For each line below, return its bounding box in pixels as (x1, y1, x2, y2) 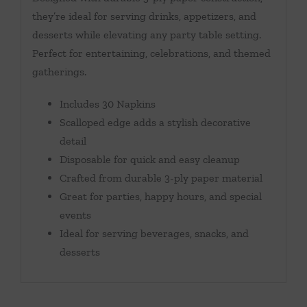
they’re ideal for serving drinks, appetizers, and (32, 9, 256, 23)
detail (59, 134, 86, 147)
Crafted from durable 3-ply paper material (59, 171, 262, 184)
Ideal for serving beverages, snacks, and (59, 226, 249, 240)
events (59, 208, 91, 221)
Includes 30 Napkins (59, 97, 156, 110)
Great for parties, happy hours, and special (59, 189, 262, 203)
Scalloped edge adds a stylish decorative (59, 115, 251, 129)
